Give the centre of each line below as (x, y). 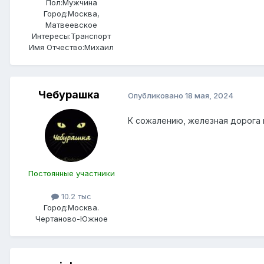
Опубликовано (156, 95)
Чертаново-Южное (71, 219)
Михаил (99, 47)
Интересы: (51, 36)
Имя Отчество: (57, 47)
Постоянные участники (71, 174)
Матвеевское (71, 25)
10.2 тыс (75, 197)
